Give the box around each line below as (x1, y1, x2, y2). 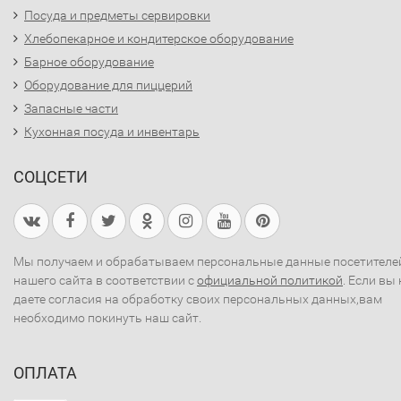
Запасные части (24, 101, 118, 115)
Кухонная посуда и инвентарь (24, 124, 200, 139)
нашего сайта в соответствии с (13, 273, 197, 287)
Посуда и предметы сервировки (24, 8, 210, 22)
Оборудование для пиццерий (24, 78, 192, 92)
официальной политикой (197, 273, 343, 287)
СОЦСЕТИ (13, 167, 88, 186)
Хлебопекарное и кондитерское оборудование (24, 31, 294, 46)
